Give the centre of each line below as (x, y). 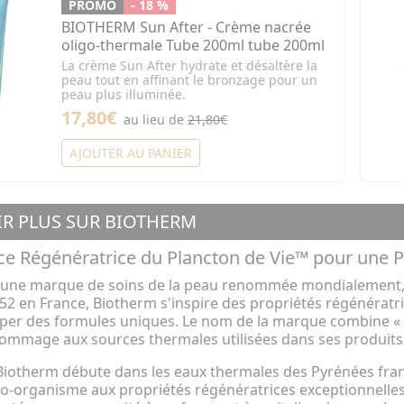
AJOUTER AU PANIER (131, 153)
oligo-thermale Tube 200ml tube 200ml (193, 46)
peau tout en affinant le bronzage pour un (190, 80)
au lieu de (156, 120)
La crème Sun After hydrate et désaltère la (190, 66)
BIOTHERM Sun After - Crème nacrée (187, 28)
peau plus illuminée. (124, 95)
